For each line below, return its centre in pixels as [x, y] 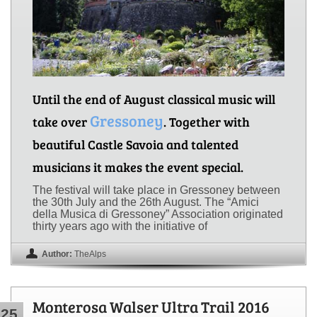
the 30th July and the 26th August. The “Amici [146, 202]
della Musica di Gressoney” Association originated [158, 214]
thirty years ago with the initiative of [120, 226]
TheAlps [90, 254]
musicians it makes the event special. [138, 167]
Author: [57, 254]
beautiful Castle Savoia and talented [136, 145]
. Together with [207, 122]
